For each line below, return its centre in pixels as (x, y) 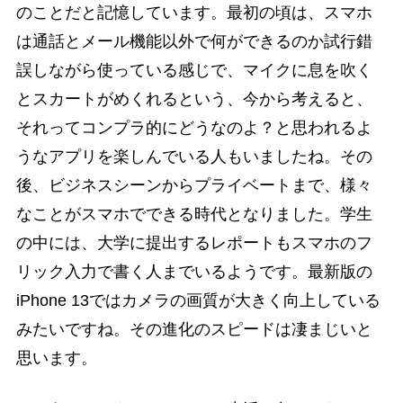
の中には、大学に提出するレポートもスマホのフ (194, 243)
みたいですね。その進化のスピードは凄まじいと (194, 330)
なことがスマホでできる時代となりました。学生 (194, 215)
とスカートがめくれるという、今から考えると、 (194, 99)
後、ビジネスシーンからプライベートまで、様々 (194, 186)
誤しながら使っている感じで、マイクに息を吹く (194, 71)
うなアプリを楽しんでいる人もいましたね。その (194, 157)
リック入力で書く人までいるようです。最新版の (194, 272)
